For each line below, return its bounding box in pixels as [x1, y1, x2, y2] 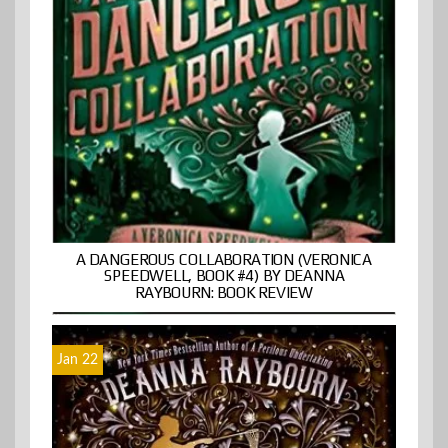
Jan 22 [57, 352, 98, 367]
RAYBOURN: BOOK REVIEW [134, 283, 314, 301]
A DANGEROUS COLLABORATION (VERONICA [76, 250, 372, 268]
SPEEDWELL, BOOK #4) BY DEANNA [103, 266, 345, 285]
